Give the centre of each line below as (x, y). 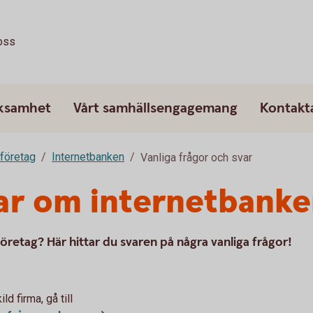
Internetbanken (88, 157)
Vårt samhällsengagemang (155, 108)
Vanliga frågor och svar (196, 158)
